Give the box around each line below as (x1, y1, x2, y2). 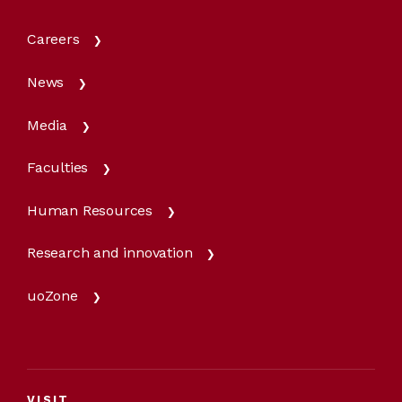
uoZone (27, 287, 78, 305)
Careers (27, 31, 80, 48)
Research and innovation (27, 244, 193, 262)
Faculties (27, 159, 89, 177)
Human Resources (27, 201, 153, 219)
